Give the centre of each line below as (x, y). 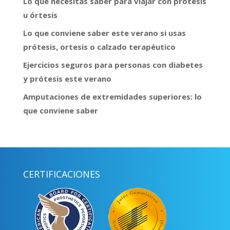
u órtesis (40, 15)
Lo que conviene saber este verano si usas (104, 33)
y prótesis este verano (67, 79)
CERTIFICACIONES (61, 174)
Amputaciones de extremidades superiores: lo (112, 97)
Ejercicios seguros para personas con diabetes (113, 65)
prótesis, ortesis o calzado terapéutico (99, 47)
